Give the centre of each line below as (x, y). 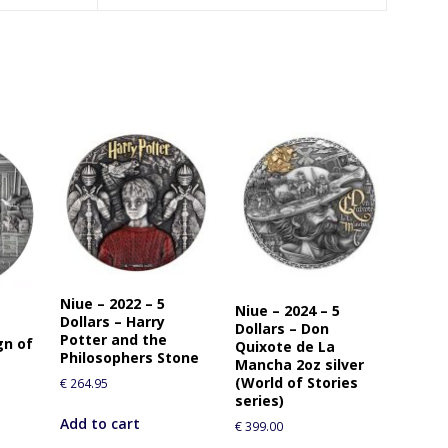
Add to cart (99, 424)
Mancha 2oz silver (299, 365)
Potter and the (113, 340)
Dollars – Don (281, 329)
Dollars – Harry (112, 322)
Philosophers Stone (129, 358)
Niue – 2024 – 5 (287, 311)
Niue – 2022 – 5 (112, 304)
